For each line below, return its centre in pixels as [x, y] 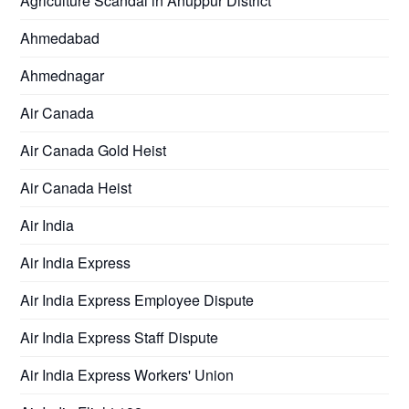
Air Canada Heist [76, 187]
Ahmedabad [60, 37]
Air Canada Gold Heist [94, 150]
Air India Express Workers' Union [127, 374]
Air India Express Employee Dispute [137, 299]
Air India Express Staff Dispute [120, 337]
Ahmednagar [63, 75]
